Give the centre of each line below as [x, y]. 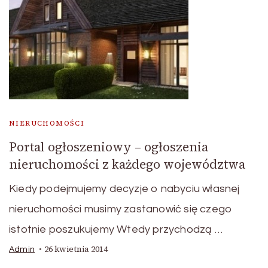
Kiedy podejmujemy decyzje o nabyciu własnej [124, 189]
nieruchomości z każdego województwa [127, 164]
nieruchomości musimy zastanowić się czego [121, 209]
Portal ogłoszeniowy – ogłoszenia [109, 147]
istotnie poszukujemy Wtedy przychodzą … [116, 229]
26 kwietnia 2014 [76, 249]
